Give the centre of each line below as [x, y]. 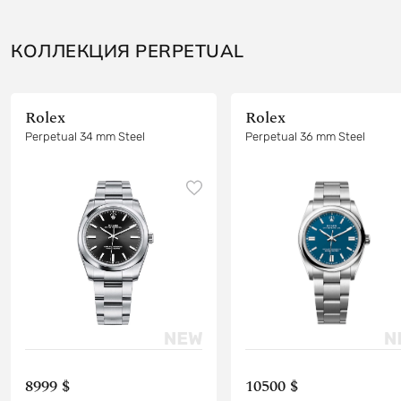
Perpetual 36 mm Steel [305, 136]
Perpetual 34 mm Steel [85, 136]
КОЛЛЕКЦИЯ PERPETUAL [128, 50]
